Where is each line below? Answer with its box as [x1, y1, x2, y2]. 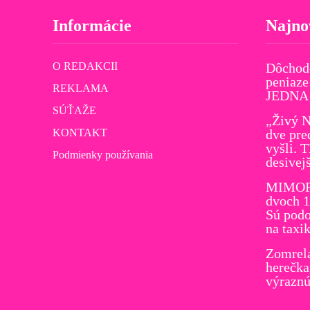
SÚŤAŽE [53, 104, 96, 116]
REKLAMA [53, 82, 109, 94]
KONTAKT [53, 126, 107, 138]
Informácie [53, 16, 131, 35]
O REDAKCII [53, 60, 118, 72]
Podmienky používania [53, 148, 153, 161]
